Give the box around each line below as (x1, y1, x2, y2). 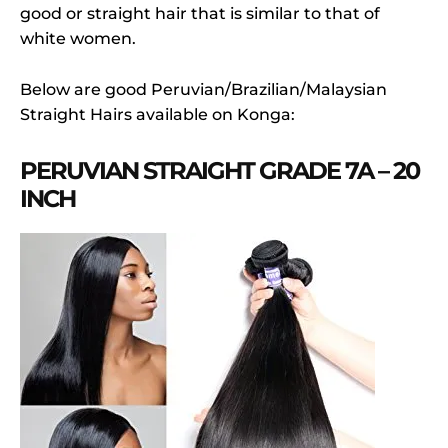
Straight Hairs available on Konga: (20, 105, 295, 125)
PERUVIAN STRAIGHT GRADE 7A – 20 (20, 156, 419, 186)
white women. (20, 29, 136, 49)
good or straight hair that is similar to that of (20, 4, 380, 24)
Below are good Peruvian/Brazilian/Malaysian (20, 80, 387, 100)
